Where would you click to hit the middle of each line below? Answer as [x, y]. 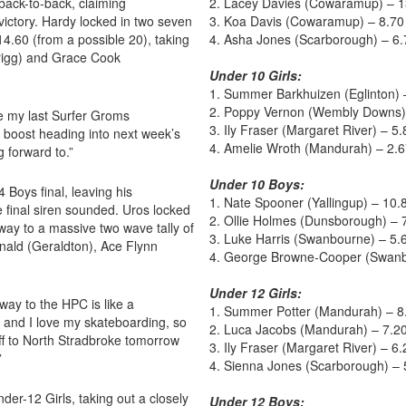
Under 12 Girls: [256, 292]
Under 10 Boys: [257, 184]
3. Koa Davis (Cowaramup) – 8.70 [307, 20]
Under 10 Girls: [256, 75]
